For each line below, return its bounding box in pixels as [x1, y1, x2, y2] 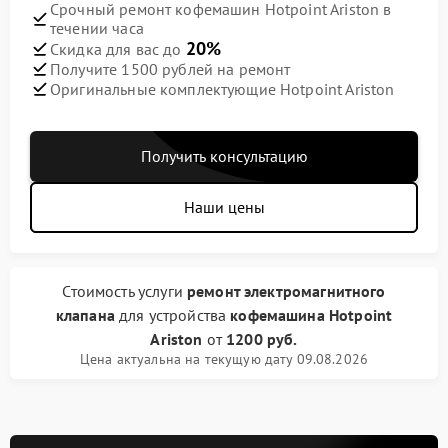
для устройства [114, 305, 231, 325]
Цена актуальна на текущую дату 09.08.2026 [79, 350, 369, 368]
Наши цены [183, 197, 265, 217]
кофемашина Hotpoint [230, 305, 393, 325]
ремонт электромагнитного [186, 281, 386, 301]
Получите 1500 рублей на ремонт [50, 58, 291, 79]
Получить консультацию [140, 146, 308, 166]
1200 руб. [226, 329, 298, 349]
